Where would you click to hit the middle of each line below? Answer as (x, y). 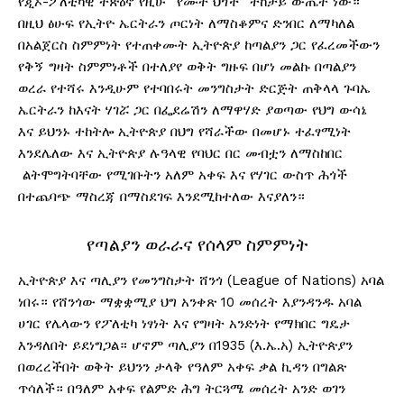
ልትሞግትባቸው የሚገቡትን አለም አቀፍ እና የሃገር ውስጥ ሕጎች (183, 175)
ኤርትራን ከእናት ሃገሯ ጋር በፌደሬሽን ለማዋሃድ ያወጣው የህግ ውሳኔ (193, 110)
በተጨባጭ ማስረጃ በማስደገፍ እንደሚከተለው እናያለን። (161, 197)
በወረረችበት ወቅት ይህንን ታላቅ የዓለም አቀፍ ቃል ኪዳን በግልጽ (182, 367)
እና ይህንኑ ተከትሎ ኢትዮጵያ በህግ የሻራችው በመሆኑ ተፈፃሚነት (184, 132)
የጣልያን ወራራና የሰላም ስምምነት (202, 244)
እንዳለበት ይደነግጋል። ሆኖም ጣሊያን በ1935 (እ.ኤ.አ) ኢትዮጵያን (185, 346)
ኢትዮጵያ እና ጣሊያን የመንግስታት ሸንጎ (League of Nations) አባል (201, 281)
